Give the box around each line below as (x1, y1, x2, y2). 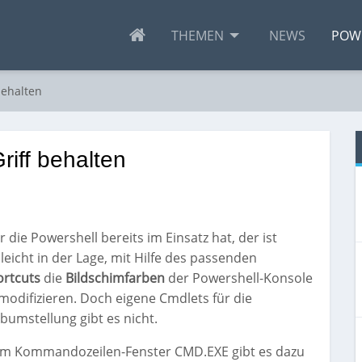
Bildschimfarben (65, 269, 168, 288)
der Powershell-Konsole (168, 269, 313, 288)
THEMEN (171, 26, 224, 44)
